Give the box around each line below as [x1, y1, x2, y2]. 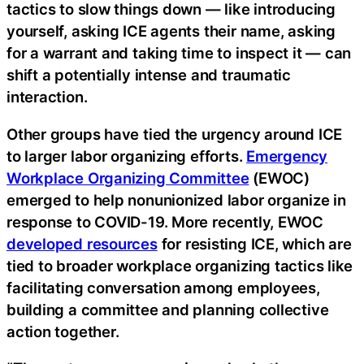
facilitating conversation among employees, [6, 278, 320, 297]
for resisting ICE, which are [157, 234, 352, 253]
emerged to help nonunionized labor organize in [6, 190, 346, 209]
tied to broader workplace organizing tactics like [6, 256, 353, 275]
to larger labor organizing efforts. [6, 146, 247, 165]
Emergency [246, 146, 328, 165]
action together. [6, 322, 119, 340]
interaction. [6, 88, 88, 106]
